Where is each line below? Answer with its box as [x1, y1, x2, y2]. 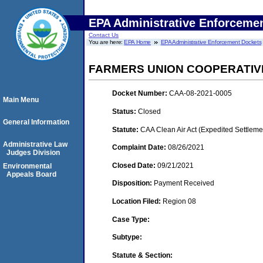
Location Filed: [112, 197, 163, 205]
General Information [3, 118, 69, 126]
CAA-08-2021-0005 [169, 89, 232, 98]
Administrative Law [3, 140, 68, 149]
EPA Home [124, 39, 151, 45]
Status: [112, 107, 138, 116]
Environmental [3, 162, 52, 170]
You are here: [89, 39, 124, 45]
